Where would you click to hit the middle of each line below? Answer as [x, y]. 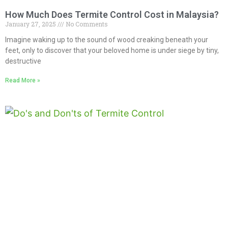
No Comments [86, 24]
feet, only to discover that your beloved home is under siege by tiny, [112, 50]
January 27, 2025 [31, 24]
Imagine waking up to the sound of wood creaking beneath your [107, 39]
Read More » [23, 80]
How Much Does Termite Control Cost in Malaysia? [112, 14]
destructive [23, 61]
